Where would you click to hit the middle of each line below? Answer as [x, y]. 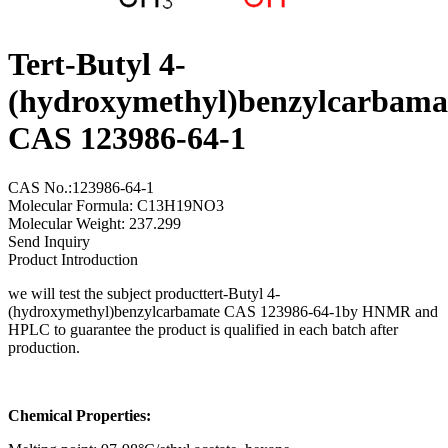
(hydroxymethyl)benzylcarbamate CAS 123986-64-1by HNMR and [223, 311]
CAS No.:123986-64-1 [81, 187]
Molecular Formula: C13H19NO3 [116, 205]
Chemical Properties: [79, 415]
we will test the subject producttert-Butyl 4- [144, 293]
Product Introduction [73, 259]
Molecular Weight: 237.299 [94, 223]
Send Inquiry [49, 241]
